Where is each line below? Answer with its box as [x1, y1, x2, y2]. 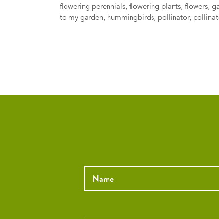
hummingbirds [107, 12, 154, 22]
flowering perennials [60, 1, 125, 12]
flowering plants [129, 1, 181, 12]
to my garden [60, 12, 103, 22]
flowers [185, 1, 208, 12]
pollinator [158, 12, 189, 22]
